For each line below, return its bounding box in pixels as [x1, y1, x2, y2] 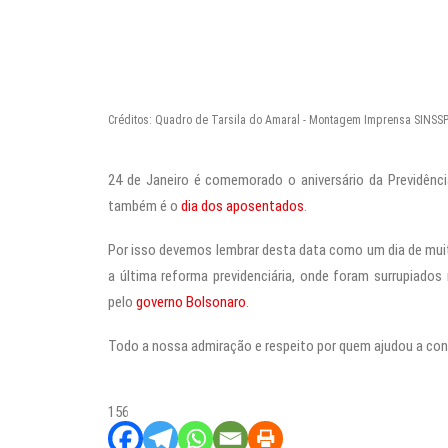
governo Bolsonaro [136, 292, 246, 311]
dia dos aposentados [181, 196, 304, 215]
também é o [108, 196, 181, 215]
